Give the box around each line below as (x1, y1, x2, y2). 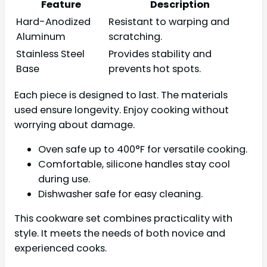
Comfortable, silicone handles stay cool (38, 157, 230, 172)
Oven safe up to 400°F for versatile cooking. (38, 142, 247, 157)
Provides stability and (108, 46, 212, 61)
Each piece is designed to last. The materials (14, 88, 228, 102)
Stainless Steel (16, 46, 85, 61)
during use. (38, 172, 90, 187)
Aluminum (16, 29, 66, 44)
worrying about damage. (14, 117, 135, 132)
